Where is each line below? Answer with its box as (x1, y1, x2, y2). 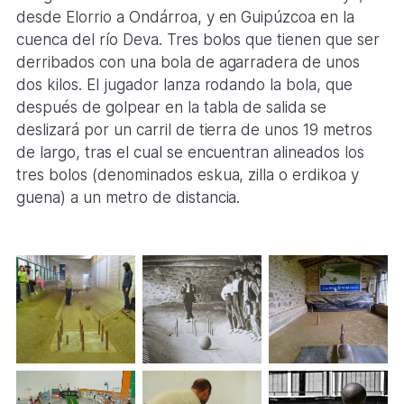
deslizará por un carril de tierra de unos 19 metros (15, 121, 373, 140)
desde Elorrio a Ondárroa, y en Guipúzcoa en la (15, 8, 355, 27)
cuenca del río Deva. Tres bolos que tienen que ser (15, 31, 381, 50)
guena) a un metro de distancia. (15, 188, 241, 207)
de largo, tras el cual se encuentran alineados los (15, 143, 365, 162)
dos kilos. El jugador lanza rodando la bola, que (15, 76, 353, 95)
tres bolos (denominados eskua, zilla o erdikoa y (15, 166, 360, 185)
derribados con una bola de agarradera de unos (15, 53, 361, 72)
